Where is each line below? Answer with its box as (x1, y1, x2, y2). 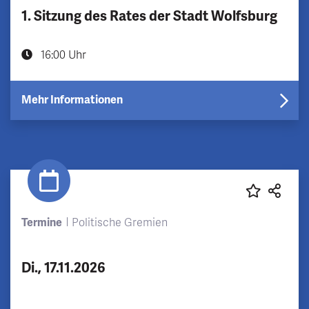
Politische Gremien (71, 215, 168, 230)
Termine (21, 215, 62, 230)
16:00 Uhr (38, 48, 86, 62)
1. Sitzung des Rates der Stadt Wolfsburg (21, 7, 277, 25)
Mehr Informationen (21, 92, 123, 107)
